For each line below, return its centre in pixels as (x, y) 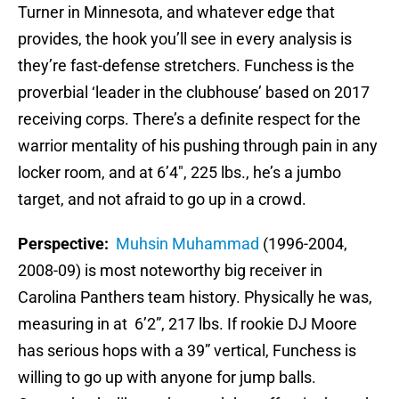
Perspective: (63, 244)
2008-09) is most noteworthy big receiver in (170, 271)
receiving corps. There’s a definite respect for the (189, 119)
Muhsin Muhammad (187, 244)
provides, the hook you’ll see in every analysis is (185, 39)
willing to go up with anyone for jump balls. (167, 378)
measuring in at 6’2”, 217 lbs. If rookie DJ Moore (187, 324)
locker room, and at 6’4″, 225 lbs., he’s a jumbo (179, 173)
